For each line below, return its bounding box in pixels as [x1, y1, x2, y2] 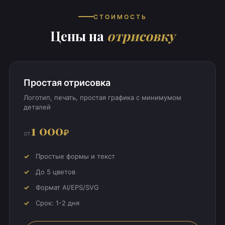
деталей [23, 102, 51, 111]
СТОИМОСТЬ [93, 13, 147, 21]
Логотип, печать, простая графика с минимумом [23, 93, 181, 101]
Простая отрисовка [23, 77, 110, 88]
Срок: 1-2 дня [35, 198, 79, 207]
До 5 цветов [35, 167, 75, 176]
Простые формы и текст [35, 152, 115, 160]
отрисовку [107, 27, 175, 45]
